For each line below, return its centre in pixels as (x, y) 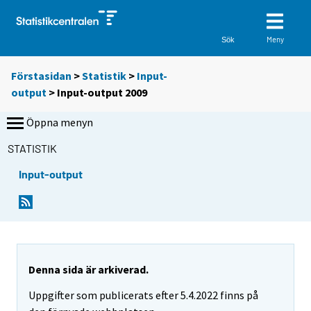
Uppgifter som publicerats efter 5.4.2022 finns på (143, 295)
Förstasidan (41, 76)
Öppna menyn (60, 123)
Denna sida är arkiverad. (89, 270)
